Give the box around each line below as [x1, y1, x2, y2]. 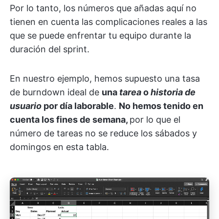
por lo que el [130, 114, 180, 125]
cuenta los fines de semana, [10, 114, 130, 125]
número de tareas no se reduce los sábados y [10, 128, 197, 139]
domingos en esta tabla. [10, 142, 109, 153]
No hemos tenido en [119, 101, 203, 111]
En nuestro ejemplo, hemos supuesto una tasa [10, 73, 200, 84]
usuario [10, 101, 42, 111]
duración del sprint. [10, 44, 89, 55]
